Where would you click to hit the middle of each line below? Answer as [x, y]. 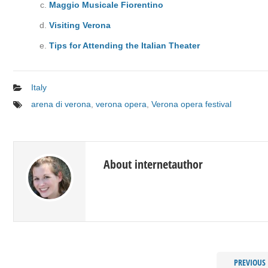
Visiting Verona [80, 25]
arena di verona [61, 104]
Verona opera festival [191, 104]
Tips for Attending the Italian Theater [124, 45]
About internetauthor [153, 164]
